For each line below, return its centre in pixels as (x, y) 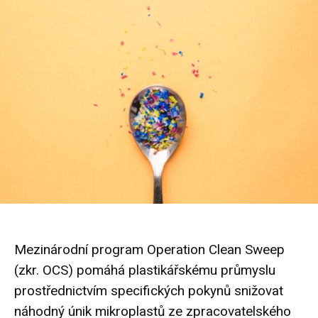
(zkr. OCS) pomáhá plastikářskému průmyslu (145, 270)
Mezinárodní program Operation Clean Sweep (149, 249)
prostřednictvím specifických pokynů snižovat (149, 290)
